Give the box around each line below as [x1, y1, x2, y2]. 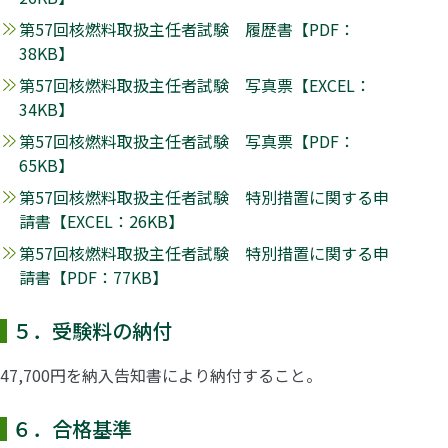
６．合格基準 [12, 413, 132, 443]
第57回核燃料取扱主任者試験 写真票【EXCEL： [19, 72, 372, 97]
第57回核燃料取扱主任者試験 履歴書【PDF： [19, 16, 356, 41]
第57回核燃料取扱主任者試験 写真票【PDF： [19, 128, 356, 153]
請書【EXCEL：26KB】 [19, 208, 185, 233]
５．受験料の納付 [12, 315, 172, 345]
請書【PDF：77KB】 [19, 264, 169, 289]
